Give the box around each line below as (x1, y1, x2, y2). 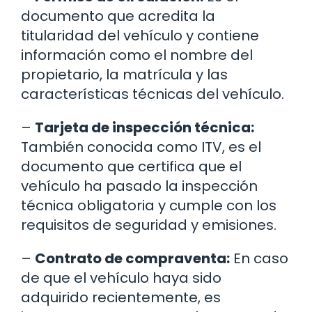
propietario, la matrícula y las (21, 65, 228, 85)
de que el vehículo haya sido (21, 268, 221, 288)
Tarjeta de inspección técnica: (35, 118, 254, 138)
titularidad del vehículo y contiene (21, 26, 259, 46)
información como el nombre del (21, 45, 253, 65)
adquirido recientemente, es (21, 288, 221, 308)
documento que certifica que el (21, 157, 242, 177)
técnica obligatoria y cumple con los (21, 196, 276, 216)
